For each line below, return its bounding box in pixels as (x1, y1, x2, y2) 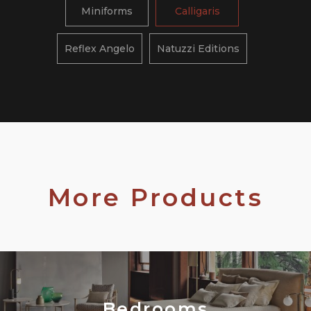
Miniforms (81, 5, 133, 17)
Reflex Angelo (65, 42, 135, 55)
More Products (47, 183, 264, 212)
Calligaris (174, 5, 220, 17)
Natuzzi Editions (157, 42, 239, 55)
